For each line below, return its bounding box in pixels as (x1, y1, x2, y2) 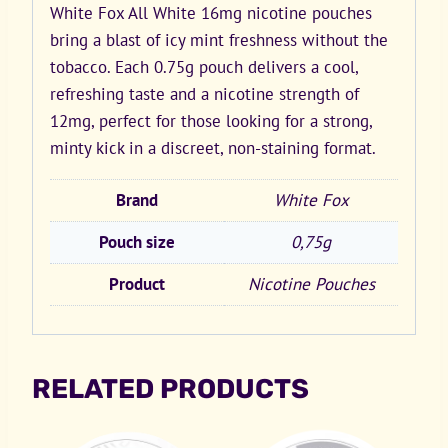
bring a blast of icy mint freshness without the (50, 29, 388, 52)
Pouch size (99, 231, 175, 254)
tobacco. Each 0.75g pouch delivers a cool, (50, 56, 358, 79)
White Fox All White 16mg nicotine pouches (50, 2, 372, 25)
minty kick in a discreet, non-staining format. (50, 137, 376, 160)
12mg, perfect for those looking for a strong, (50, 110, 372, 133)
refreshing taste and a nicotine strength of (50, 83, 359, 106)
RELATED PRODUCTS (32, 372, 309, 405)
